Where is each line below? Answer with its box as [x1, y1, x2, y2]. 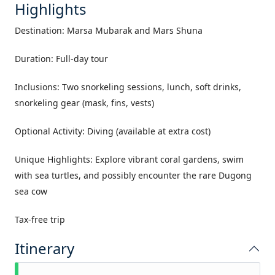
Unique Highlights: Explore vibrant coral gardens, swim [15, 153, 244, 165]
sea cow [15, 185, 47, 197]
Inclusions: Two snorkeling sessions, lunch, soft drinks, [15, 81, 241, 93]
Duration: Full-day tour [15, 53, 108, 64]
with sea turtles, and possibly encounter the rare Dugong [15, 169, 252, 181]
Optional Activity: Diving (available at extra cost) [15, 125, 211, 137]
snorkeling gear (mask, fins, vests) [15, 97, 154, 109]
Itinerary [15, 238, 74, 258]
